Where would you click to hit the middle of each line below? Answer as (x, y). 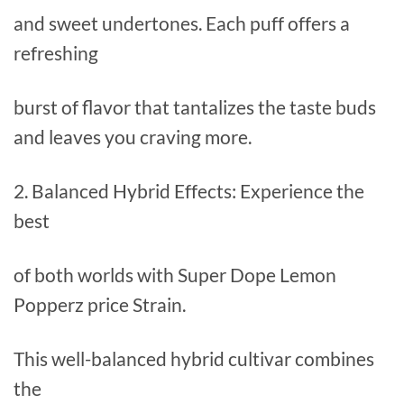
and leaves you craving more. (133, 137)
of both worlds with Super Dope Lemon (175, 275)
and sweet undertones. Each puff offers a (182, 23)
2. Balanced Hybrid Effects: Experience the (189, 191)
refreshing (56, 53)
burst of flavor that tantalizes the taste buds (195, 107)
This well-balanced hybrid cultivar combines (194, 359)
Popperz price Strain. (100, 305)
